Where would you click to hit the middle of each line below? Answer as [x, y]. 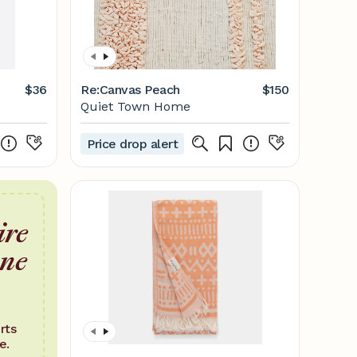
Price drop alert [133, 143]
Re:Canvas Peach [130, 90]
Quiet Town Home [135, 106]
